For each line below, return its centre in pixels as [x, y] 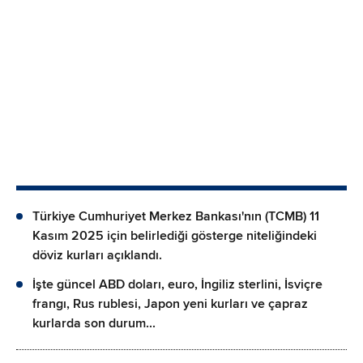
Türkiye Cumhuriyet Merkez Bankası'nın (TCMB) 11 [176, 216]
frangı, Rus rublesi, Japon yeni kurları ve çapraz [170, 303]
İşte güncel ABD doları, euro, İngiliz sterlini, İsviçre [177, 284]
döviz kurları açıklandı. [97, 255]
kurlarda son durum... [94, 323]
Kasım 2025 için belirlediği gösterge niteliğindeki [175, 235]
